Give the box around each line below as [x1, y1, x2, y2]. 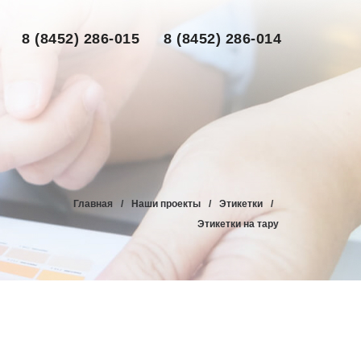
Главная [73, 198, 113, 210]
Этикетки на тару [197, 218, 279, 230]
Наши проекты [131, 198, 201, 210]
